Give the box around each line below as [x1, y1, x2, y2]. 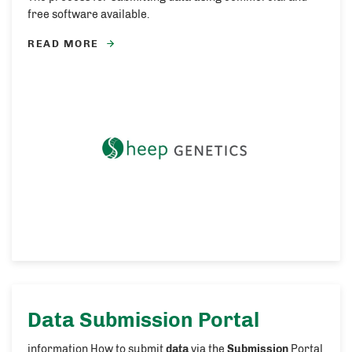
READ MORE [27, 38, 99, 49]
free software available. [27, 8, 149, 21]
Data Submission [27, 308, 193, 333]
